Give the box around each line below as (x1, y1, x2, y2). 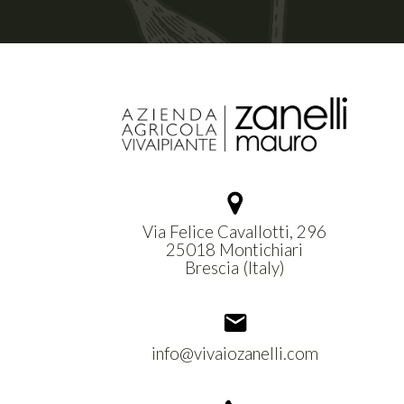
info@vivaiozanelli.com (151, 343, 318, 363)
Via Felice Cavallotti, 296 (142, 221, 326, 242)
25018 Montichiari (166, 239, 303, 260)
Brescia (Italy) (184, 257, 285, 278)
